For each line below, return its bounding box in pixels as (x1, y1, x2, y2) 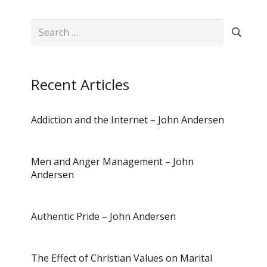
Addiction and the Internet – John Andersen (31, 113, 224, 126)
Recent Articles (31, 74, 129, 94)
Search (30, 20, 61, 33)
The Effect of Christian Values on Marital (31, 251, 212, 265)
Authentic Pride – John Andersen (31, 209, 176, 223)
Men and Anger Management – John (31, 154, 194, 168)
